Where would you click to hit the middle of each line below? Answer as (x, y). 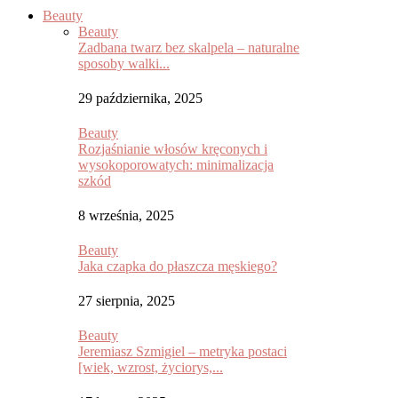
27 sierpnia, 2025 (127, 301)
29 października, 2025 (140, 98)
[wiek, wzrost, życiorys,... (151, 367)
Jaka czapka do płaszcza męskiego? (178, 266)
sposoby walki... (124, 64)
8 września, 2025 (126, 215)
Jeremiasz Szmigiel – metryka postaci (183, 351)
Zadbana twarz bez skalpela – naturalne (189, 48)
